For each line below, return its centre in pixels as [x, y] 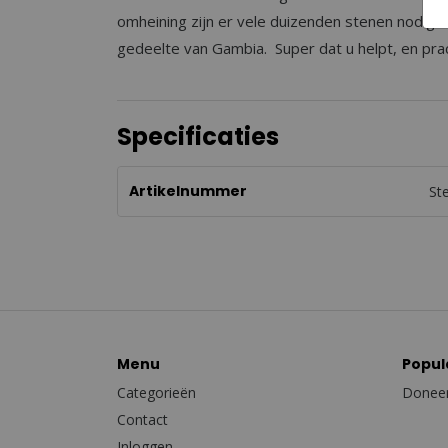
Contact [142, 420]
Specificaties [198, 137]
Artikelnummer [188, 191]
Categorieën [156, 393]
